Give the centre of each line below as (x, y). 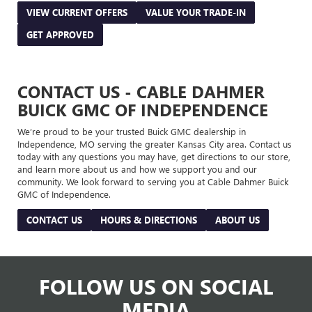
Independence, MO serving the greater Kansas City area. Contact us (155, 143)
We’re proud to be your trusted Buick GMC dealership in (132, 131)
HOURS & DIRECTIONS (149, 219)
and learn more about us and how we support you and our (137, 169)
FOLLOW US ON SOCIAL (156, 286)
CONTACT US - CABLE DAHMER (141, 91)
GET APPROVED (60, 34)
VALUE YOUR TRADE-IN (196, 12)
